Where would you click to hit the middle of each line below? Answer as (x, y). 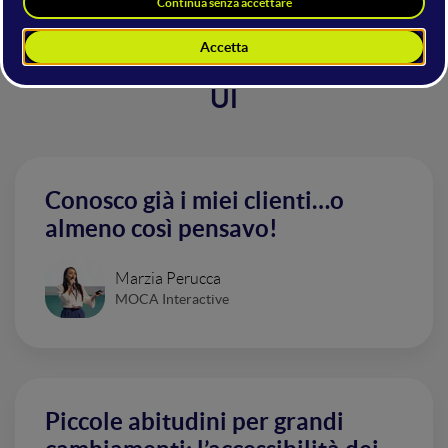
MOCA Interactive (172, 298)
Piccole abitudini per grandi (194, 421)
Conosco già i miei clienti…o (194, 200)
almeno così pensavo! (161, 228)
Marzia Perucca (168, 278)
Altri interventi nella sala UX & (224, 69)
